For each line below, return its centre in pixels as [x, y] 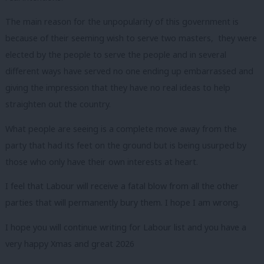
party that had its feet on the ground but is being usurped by [126, 145]
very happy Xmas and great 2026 [70, 243]
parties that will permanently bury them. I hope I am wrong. [123, 203]
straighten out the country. [58, 104]
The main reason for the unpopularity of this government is [122, 22]
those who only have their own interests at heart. [102, 161]
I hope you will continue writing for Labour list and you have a [126, 227]
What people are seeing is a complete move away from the [121, 128]
